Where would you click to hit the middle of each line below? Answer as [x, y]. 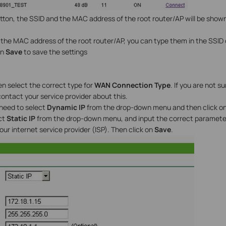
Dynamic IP [66, 107]
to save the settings [54, 52]
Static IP [21, 119]
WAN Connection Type [131, 85]
